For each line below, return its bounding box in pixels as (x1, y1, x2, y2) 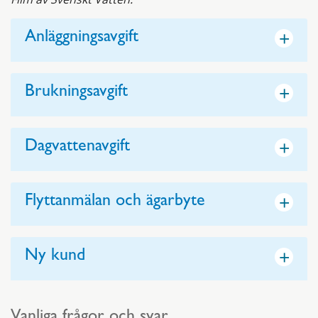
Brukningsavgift (25, 84, 128, 102)
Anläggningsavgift (25, 30, 138, 48)
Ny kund (25, 248, 85, 266)
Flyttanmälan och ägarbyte (25, 194, 205, 212)
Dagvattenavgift (25, 139, 130, 157)
